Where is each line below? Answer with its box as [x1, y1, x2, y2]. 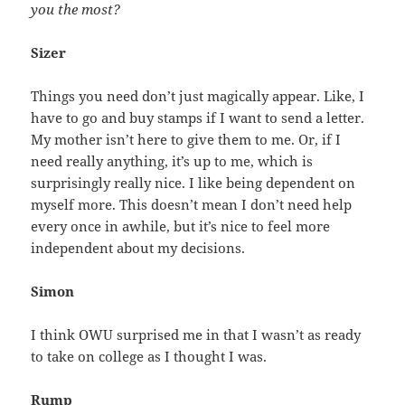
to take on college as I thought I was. [31, 347, 268, 366]
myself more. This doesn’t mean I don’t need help [31, 195, 353, 214]
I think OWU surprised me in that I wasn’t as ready [31, 325, 362, 344]
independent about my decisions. [31, 239, 246, 258]
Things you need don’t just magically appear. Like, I [31, 87, 365, 106]
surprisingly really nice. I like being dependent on [31, 174, 356, 193]
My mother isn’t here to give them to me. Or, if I [31, 130, 342, 149]
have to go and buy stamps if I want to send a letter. [31, 108, 365, 127]
